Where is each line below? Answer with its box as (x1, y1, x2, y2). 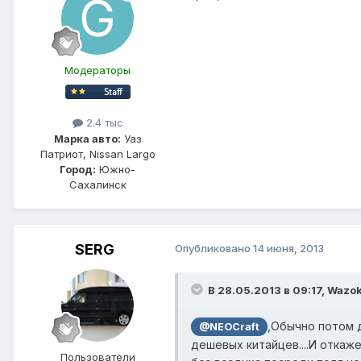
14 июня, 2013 (253, 241, 324, 255)
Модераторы (64, 64, 131, 77)
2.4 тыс (82, 116, 123, 130)
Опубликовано (175, 241, 253, 255)
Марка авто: (53, 131, 121, 145)
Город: (60, 162, 96, 176)
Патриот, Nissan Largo (39, 147, 156, 160)
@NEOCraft (199, 320, 260, 333)
